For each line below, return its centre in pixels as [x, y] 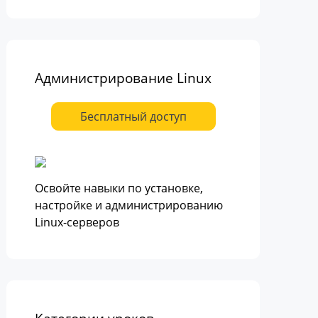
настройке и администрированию [129, 205]
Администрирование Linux [124, 78]
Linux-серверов [77, 222]
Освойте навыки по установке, [119, 188]
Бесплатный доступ [133, 116]
